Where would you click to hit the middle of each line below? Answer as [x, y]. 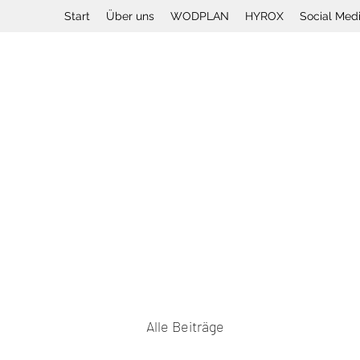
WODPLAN [200, 16]
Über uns [130, 16]
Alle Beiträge [185, 326]
